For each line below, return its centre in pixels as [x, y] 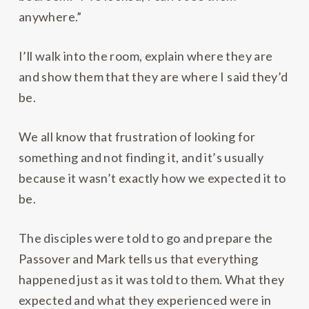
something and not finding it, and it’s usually [141, 158]
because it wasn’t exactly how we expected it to [152, 178]
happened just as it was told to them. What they [151, 280]
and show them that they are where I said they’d [153, 77]
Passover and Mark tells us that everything [138, 259]
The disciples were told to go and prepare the [146, 238]
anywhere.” [50, 17]
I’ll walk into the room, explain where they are [146, 56]
